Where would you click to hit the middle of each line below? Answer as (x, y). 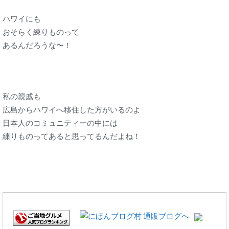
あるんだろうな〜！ (37, 45)
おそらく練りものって (41, 32)
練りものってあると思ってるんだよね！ (72, 136)
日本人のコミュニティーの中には (60, 123)
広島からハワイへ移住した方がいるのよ (72, 110)
